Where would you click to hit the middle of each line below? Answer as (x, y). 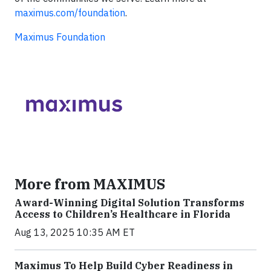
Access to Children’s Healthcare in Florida (122, 214)
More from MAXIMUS (90, 184)
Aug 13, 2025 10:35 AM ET (75, 233)
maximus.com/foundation (70, 13)
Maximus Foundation (60, 37)
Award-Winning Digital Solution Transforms (129, 203)
